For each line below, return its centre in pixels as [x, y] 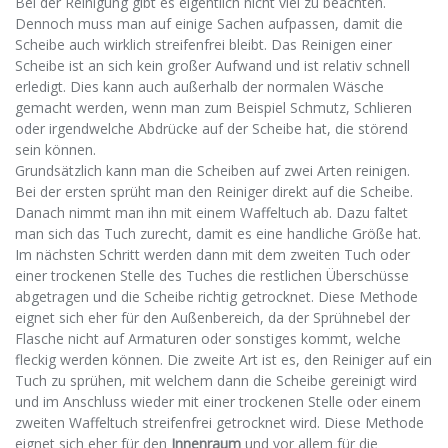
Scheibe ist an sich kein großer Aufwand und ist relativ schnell [212, 66]
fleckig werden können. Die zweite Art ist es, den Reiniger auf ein [223, 360]
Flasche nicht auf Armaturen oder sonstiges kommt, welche [208, 339]
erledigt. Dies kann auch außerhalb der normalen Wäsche [199, 87]
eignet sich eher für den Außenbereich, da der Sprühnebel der [212, 318]
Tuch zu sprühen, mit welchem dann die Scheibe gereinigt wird [216, 381]
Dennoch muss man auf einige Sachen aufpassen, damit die [209, 24]
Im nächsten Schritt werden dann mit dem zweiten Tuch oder [212, 255]
